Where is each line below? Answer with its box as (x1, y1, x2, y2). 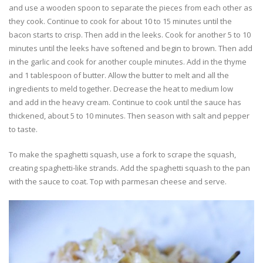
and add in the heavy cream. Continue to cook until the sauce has (9, 96, 241, 107)
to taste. (9, 123, 38, 134)
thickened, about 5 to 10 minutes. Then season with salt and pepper (9, 110, 249, 121)
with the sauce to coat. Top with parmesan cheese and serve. (9, 176, 227, 187)
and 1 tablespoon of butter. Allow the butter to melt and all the (9, 69, 229, 80)
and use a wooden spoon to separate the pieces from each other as (9, 2, 252, 13)
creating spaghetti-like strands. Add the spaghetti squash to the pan (9, 162, 250, 173)
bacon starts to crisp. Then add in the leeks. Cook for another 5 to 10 (9, 29, 251, 40)
